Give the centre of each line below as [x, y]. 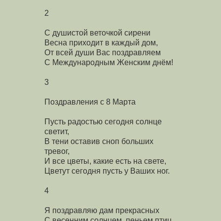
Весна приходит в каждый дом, [101, 42]
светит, [57, 131]
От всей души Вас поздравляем [103, 52]
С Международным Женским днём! [109, 62]
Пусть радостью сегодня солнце [103, 121]
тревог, [57, 151]
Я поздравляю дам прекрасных [102, 210]
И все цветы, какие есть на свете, [105, 161]
